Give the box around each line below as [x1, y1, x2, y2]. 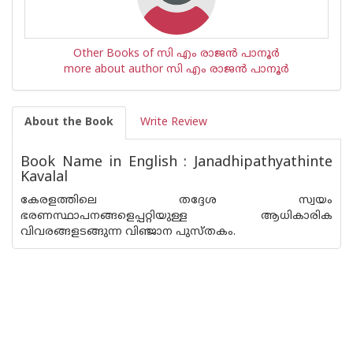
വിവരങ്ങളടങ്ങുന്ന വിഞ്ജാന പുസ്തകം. [20, 225, 236, 239]
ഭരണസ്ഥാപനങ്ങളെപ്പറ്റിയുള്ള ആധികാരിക [20, 210, 333, 223]
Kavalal [20, 169, 68, 187]
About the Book [24, 116, 113, 129]
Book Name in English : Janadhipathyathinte [20, 154, 333, 172]
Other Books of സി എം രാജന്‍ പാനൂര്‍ [73, 47, 280, 61]
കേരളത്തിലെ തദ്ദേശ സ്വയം [20, 194, 333, 207]
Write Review [140, 116, 207, 129]
